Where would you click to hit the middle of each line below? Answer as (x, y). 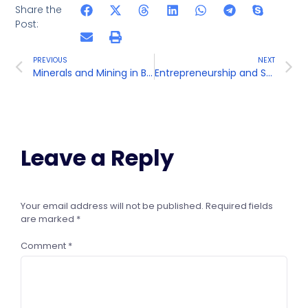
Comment (44, 245)
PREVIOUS (51, 60)
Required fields (239, 206)
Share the (39, 10)
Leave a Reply (97, 157)
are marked (48, 219)
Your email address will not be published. (112, 206)
